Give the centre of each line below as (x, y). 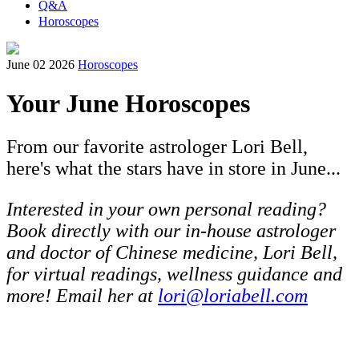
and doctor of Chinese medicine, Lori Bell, (172, 252)
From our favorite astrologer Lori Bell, (157, 146)
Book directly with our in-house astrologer (171, 230)
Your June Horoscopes (128, 104)
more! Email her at (82, 295)
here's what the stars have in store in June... (173, 168)
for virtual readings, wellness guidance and (174, 274)
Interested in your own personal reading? (166, 209)
